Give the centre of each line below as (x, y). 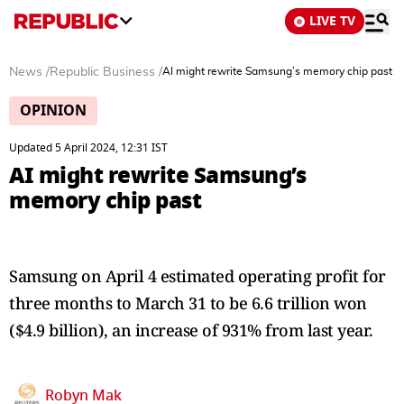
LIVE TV (332, 21)
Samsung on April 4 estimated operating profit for (197, 276)
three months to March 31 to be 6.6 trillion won (188, 303)
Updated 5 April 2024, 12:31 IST (88, 148)
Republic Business (102, 72)
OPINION (53, 111)
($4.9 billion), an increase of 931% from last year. (191, 330)
